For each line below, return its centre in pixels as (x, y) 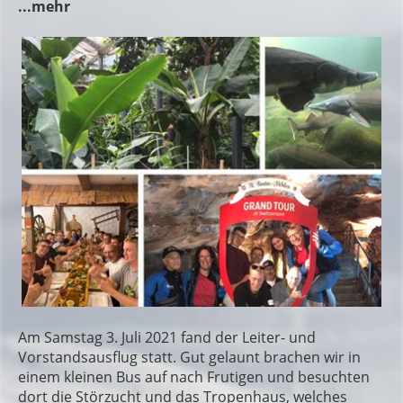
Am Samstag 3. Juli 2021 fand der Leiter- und (167, 337)
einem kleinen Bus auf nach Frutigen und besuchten (194, 377)
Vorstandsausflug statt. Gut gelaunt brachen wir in (189, 357)
